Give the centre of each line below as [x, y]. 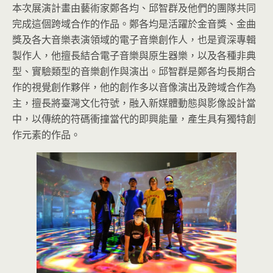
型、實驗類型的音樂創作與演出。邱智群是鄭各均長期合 [134, 72]
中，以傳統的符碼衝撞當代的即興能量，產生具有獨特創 [134, 119]
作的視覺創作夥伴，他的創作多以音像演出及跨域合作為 [134, 87]
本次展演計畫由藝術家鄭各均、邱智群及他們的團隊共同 [134, 8]
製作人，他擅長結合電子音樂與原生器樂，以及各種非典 [134, 56]
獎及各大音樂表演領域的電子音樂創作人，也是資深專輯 [134, 40]
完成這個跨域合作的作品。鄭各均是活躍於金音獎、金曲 [134, 24]
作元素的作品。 [46, 135]
